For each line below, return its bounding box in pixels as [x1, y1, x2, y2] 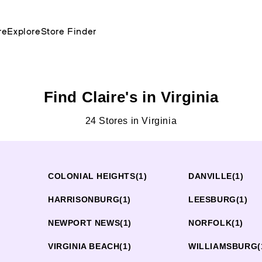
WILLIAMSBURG [188, 242, 258, 251]
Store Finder [40, 25, 96, 37]
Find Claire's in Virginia [43, 88, 219, 106]
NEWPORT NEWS [48, 218, 120, 227]
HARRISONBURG [48, 195, 120, 204]
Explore [7, 25, 41, 37]
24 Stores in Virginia [85, 116, 177, 126]
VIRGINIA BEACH [48, 242, 120, 251]
